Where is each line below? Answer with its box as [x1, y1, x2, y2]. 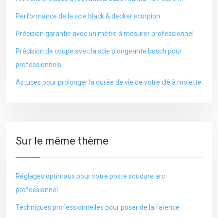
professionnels [16, 61, 61, 69]
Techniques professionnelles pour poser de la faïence [16, 203, 180, 211]
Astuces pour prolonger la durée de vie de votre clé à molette [16, 78, 201, 86]
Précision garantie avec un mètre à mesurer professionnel [16, 30, 194, 37]
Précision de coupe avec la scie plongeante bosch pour [16, 47, 182, 55]
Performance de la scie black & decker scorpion [16, 12, 160, 20]
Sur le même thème [16, 135, 109, 147]
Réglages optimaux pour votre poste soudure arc [16, 172, 165, 180]
